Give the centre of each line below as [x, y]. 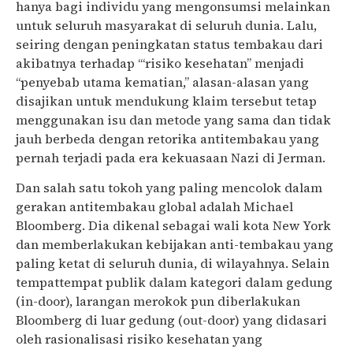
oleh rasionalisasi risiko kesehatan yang [139, 339]
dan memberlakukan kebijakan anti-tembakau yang [175, 245]
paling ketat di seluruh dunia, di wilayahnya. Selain [173, 264]
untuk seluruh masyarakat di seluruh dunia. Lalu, [166, 25]
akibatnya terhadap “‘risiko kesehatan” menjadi [160, 63]
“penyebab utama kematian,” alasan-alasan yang [162, 82]
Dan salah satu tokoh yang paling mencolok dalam [169, 188]
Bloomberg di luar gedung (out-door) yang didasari [171, 320]
